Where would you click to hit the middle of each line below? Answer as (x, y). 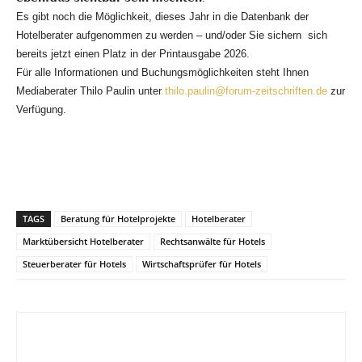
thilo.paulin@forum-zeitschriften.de (246, 90)
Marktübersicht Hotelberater (83, 241)
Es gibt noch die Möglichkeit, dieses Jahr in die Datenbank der (162, 16)
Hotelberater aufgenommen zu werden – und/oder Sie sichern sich (172, 35)
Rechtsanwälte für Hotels (213, 241)
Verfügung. (41, 109)
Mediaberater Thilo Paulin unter (90, 90)
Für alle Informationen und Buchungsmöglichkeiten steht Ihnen (162, 72)
